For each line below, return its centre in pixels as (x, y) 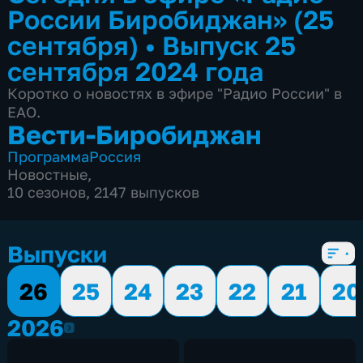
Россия (115, 156)
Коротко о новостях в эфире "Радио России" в (175, 93)
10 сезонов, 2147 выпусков (104, 192)
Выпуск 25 (229, 45)
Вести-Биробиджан (135, 134)
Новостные (48, 174)
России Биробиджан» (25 (171, 19)
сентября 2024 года (136, 70)
